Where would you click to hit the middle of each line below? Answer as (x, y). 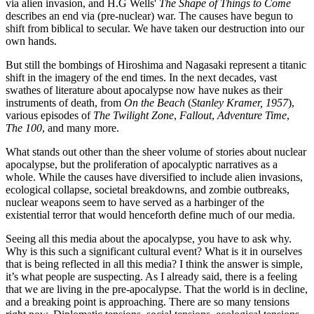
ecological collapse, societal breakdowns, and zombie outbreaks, (148, 190)
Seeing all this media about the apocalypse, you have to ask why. (149, 239)
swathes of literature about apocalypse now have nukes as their (144, 90)
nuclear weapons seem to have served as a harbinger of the (135, 203)
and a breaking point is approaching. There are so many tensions (148, 302)
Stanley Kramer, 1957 (240, 103)
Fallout (196, 116)
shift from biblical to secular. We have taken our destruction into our (155, 29)
